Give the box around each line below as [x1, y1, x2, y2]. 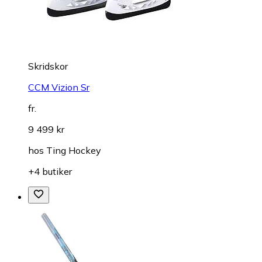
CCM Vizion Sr [28, 81, 89, 93]
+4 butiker [28, 165, 72, 177]
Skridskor [28, 60, 68, 72]
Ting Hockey [46, 144, 101, 156]
